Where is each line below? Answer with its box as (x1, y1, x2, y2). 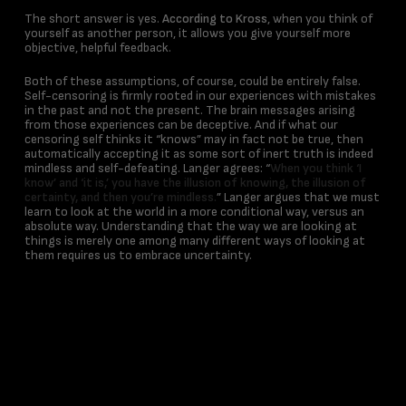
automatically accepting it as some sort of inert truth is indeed (24, 146, 373, 161)
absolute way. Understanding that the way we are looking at (24, 218, 357, 234)
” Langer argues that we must (216, 189, 380, 205)
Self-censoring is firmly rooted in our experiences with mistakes (24, 88, 376, 103)
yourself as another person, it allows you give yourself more (24, 25, 351, 41)
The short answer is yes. (24, 11, 162, 26)
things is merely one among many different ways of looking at (24, 233, 365, 248)
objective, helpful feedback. (24, 40, 171, 55)
